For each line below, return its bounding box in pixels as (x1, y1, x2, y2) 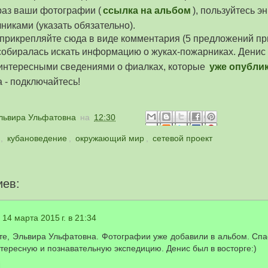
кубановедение (7, 133, 67, 144)
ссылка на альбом (103, 5, 191, 16)
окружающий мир (75, 133, 144, 144)
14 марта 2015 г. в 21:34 (2, 212, 96, 223)
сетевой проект (153, 133, 212, 144)
